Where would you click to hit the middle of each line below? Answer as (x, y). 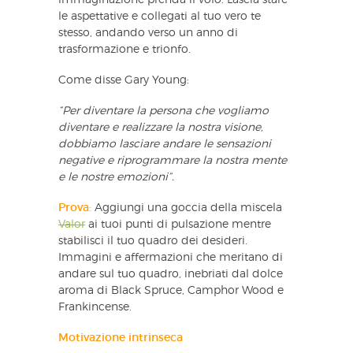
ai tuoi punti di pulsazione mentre (178, 224)
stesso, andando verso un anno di (148, 33)
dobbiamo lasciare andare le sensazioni (165, 144)
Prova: (75, 208)
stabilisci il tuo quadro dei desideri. (153, 241)
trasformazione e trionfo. (124, 49)
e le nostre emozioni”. (116, 177)
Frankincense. (95, 307)
